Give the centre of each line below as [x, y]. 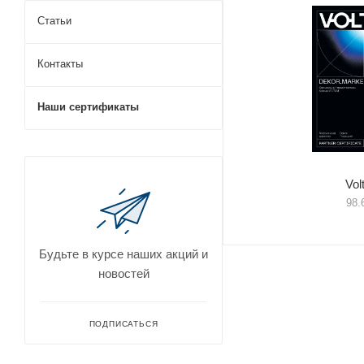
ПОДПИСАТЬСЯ [123, 323]
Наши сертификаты [88, 106]
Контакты [60, 63]
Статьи [54, 20]
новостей [123, 273]
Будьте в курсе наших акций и [123, 253]
